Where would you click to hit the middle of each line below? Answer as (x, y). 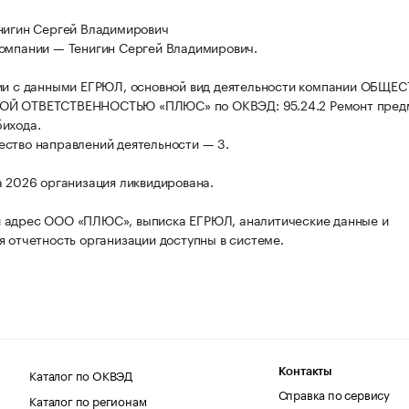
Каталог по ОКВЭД (81, 374)
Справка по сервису (334, 393)
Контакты (305, 371)
